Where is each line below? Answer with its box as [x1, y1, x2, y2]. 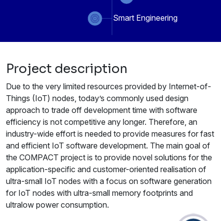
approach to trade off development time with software [6, 105, 197, 115]
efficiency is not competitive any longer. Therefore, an [6, 117, 197, 127]
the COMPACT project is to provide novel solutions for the [6, 152, 212, 163]
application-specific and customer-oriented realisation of [6, 164, 206, 175]
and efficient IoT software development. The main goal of [6, 141, 210, 151]
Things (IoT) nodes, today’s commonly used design [6, 93, 188, 104]
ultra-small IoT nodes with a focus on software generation [6, 176, 212, 186]
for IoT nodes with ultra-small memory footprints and [6, 188, 193, 198]
